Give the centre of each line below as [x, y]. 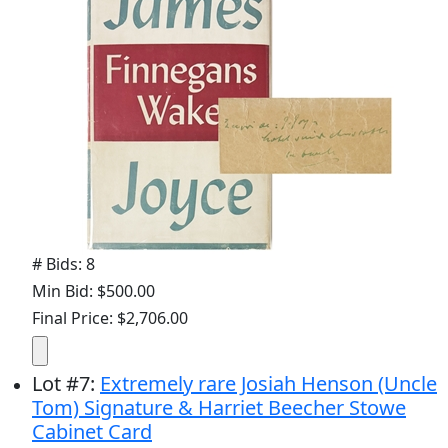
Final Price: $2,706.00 [110, 317]
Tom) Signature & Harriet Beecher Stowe [219, 407]
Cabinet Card [92, 431]
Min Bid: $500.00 [93, 290]
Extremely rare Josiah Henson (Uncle [268, 383]
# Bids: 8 [63, 263]
